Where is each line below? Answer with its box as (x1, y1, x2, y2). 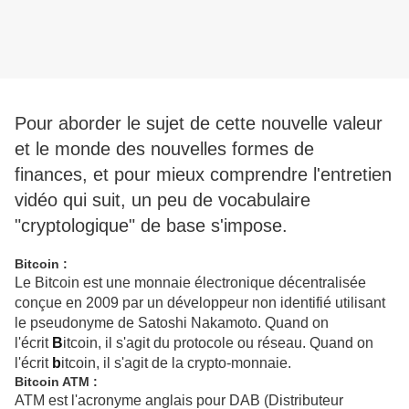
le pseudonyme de (15, 315, 138, 331)
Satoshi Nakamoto (138, 315, 257, 331)
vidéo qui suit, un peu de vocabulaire (15, 190, 310, 211)
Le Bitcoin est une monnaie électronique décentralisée (15, 275, 366, 291)
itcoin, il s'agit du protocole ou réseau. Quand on (63, 335, 373, 351)
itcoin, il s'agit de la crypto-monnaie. (61, 355, 291, 372)
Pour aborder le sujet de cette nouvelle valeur (15, 113, 383, 134)
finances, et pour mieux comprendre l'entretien (15, 164, 392, 185)
